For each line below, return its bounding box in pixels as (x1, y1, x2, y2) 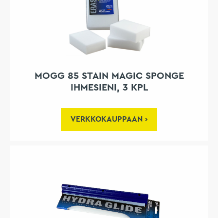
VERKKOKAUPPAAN (71, 115, 143, 124)
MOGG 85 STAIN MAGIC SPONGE (34, 71, 184, 81)
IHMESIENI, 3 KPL (70, 83, 148, 93)
